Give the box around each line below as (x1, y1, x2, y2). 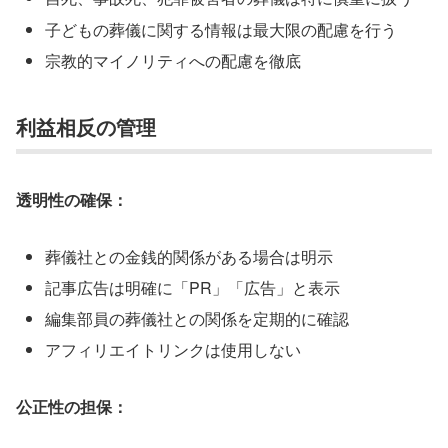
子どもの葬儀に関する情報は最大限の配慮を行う (45, 17, 398, 41)
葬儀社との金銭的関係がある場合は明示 (45, 244, 334, 268)
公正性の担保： (16, 395, 128, 419)
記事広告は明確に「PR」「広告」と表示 (45, 276, 341, 300)
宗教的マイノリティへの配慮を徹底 (45, 48, 302, 72)
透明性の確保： (16, 188, 128, 212)
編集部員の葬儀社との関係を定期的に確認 (45, 307, 350, 331)
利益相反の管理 (16, 111, 156, 141)
